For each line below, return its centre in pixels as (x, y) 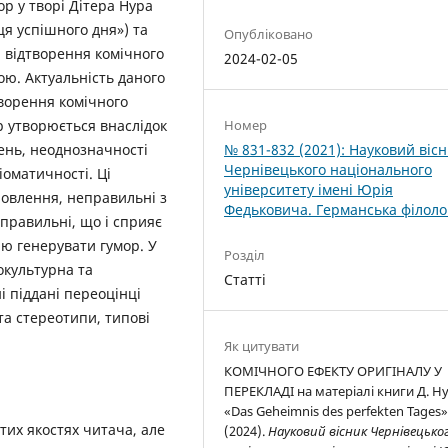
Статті (245, 280)
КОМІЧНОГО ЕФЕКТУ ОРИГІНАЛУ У (333, 371)
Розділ (245, 255)
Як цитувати (262, 346)
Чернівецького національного (328, 170)
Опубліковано (269, 34)
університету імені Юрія (309, 190)
